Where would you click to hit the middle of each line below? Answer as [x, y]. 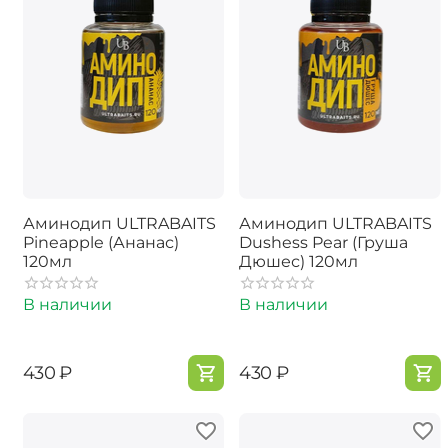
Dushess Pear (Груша [323, 242]
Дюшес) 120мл [298, 261]
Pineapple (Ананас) [100, 242]
